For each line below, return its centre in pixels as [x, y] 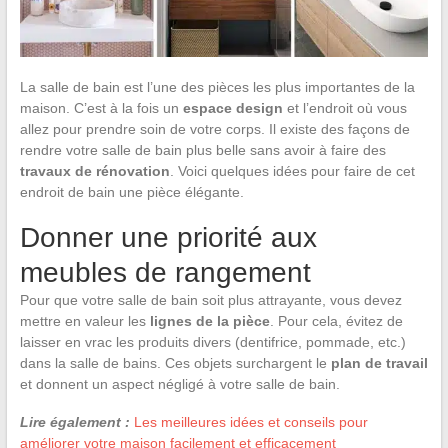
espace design [232, 107]
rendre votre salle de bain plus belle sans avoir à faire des [202, 149]
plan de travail [379, 362]
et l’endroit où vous [344, 107]
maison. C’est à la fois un [101, 107]
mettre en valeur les [84, 320]
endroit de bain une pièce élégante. [131, 191]
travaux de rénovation [94, 170]
